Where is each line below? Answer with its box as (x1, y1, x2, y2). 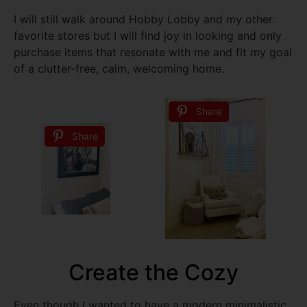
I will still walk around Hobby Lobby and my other (14, 12, 273, 27)
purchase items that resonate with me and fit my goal (14, 45, 292, 60)
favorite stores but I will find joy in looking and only (14, 29, 282, 43)
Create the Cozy (69, 259, 238, 286)
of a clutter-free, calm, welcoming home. (14, 62, 224, 76)
